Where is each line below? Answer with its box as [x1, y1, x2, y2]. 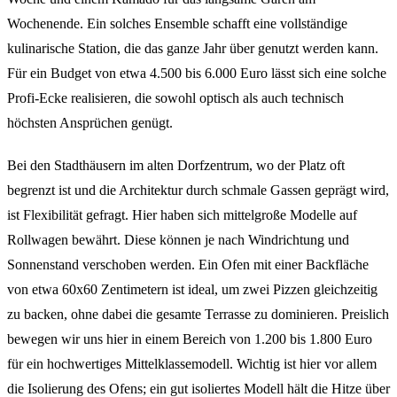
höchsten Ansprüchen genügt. [7, 114, 173, 130]
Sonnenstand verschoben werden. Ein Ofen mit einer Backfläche [7, 256, 369, 272]
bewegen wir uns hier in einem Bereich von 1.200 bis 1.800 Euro [7, 331, 372, 346]
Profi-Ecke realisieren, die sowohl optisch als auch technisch [7, 90, 344, 105]
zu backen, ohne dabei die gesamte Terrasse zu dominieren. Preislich [7, 306, 389, 322]
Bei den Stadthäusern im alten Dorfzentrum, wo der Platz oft [7, 157, 345, 173]
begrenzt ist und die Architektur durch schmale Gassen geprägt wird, [7, 182, 389, 198]
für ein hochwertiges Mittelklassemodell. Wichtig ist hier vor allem [7, 355, 377, 371]
